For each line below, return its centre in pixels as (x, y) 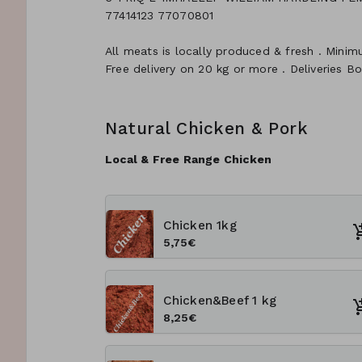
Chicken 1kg (200, 226)
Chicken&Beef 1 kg (220, 301)
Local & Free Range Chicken (189, 160)
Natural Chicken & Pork (207, 128)
